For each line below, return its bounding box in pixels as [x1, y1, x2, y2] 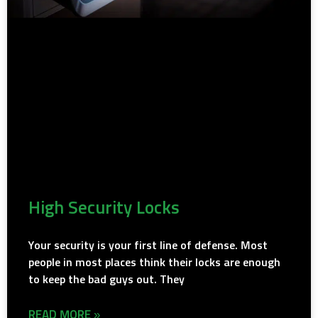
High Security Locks [28, 199, 180, 217]
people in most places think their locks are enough [28, 256, 280, 268]
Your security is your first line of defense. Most [28, 239, 268, 251]
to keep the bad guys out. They [28, 273, 185, 285]
